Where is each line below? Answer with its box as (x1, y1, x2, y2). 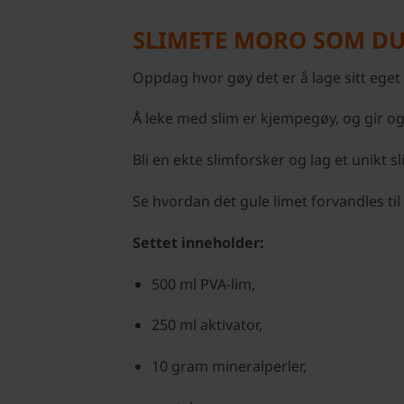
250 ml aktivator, (151, 315, 262, 335)
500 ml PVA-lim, (151, 273, 255, 294)
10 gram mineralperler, (151, 356, 307, 377)
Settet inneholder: (133, 232, 264, 252)
